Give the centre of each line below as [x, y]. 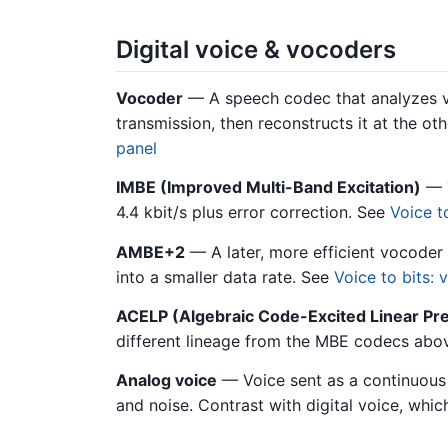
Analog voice [166, 380]
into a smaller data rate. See [225, 276]
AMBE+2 [150, 251]
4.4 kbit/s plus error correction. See [253, 212]
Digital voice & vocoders [256, 49]
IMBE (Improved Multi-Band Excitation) [268, 187]
